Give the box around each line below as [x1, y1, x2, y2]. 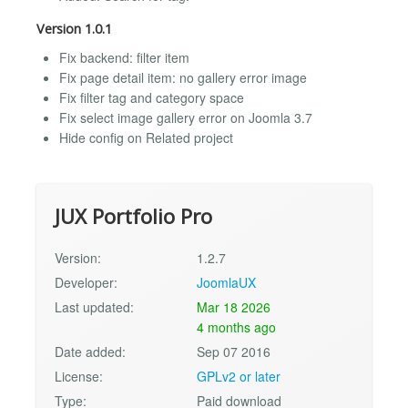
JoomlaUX [197, 272, 257, 291]
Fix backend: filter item [59, 47, 189, 66]
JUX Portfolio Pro [55, 201, 212, 230]
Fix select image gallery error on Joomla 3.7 [59, 107, 312, 127]
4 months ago [197, 317, 277, 336]
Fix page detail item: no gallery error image [59, 67, 307, 87]
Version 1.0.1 [36, 20, 112, 37]
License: [55, 366, 103, 385]
